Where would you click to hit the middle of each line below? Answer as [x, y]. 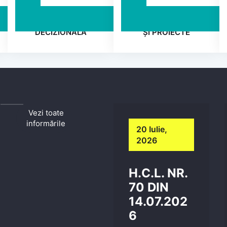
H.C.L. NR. [158, 173]
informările [46, 123]
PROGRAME [166, 22]
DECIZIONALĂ [61, 32]
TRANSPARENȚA [61, 22]
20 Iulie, [152, 129]
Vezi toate [46, 113]
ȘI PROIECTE [166, 32]
